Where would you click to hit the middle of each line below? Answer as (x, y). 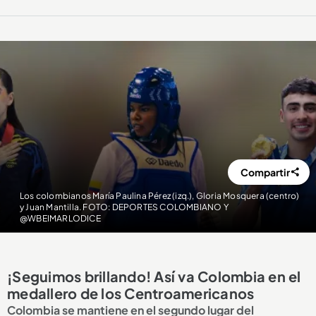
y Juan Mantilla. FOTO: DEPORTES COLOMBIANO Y (124, 207)
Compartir (266, 172)
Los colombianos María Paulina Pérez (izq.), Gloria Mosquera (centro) (159, 195)
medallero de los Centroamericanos (131, 293)
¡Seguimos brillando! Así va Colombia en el (154, 276)
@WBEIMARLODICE (60, 218)
